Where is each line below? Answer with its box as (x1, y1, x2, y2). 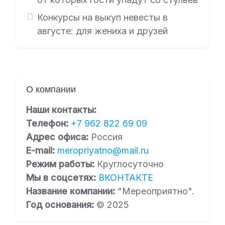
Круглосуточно (97, 159, 164, 169)
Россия (91, 132, 123, 142)
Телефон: (26, 118, 71, 129)
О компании (26, 83, 76, 95)
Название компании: (26, 186, 118, 196)
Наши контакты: (26, 104, 96, 115)
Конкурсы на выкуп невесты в (37, 12, 168, 23)
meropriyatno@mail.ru (57, 145, 149, 156)
